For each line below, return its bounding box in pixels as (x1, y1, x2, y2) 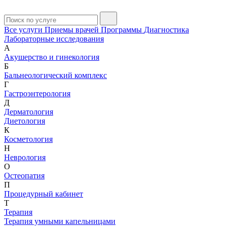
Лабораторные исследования (4, 34, 104, 43)
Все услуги (4, 25, 45, 34)
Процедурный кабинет (4, 189, 83, 198)
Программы (101, 25, 144, 34)
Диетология (4, 116, 45, 125)
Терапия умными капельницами (4, 216, 116, 225)
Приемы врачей (45, 25, 101, 34)
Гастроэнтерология (4, 89, 70, 98)
